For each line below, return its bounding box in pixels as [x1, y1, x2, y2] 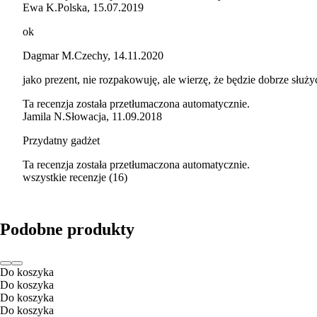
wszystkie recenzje [23, 171, 106, 183]
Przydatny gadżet [23, 134, 100, 146]
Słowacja [65, 110, 106, 122]
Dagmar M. [23, 49, 74, 62]
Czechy [74, 49, 108, 62]
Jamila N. [23, 110, 65, 122]
